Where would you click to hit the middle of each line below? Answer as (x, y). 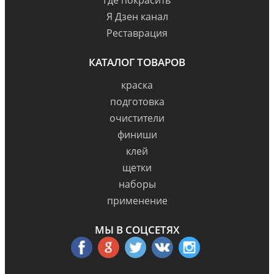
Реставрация (137, 33)
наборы (137, 184)
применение (137, 200)
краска (137, 85)
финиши (137, 134)
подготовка (137, 101)
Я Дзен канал (137, 16)
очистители (137, 118)
